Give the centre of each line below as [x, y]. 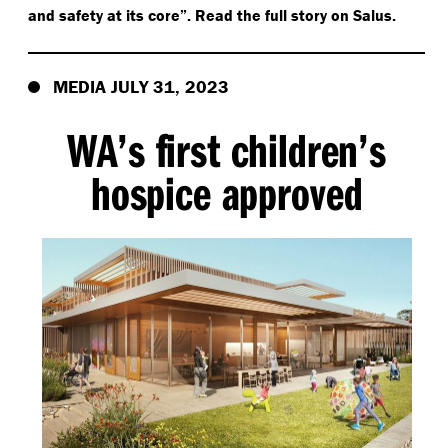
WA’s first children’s [226, 149]
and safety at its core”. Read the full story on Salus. [212, 14]
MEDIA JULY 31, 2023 [141, 86]
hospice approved [226, 192]
